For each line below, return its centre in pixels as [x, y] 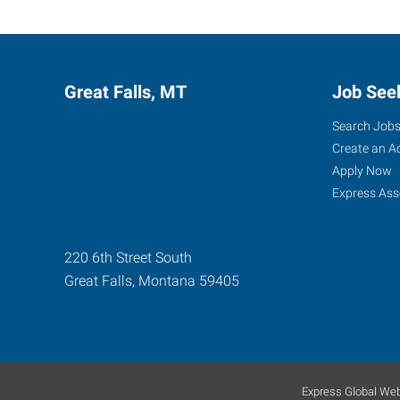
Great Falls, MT [125, 92]
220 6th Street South [128, 258]
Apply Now [362, 171]
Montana [167, 281]
